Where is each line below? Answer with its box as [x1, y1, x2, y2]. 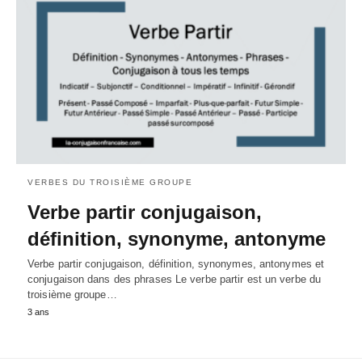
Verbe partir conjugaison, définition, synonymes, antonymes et [27, 257, 325, 270]
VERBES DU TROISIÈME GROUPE [27, 177, 192, 187]
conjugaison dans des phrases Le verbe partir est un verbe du [27, 272, 322, 285]
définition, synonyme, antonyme [27, 227, 326, 250]
